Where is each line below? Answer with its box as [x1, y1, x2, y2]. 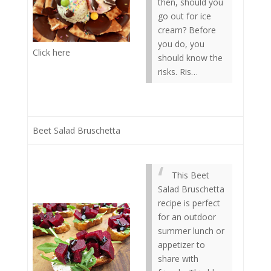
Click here [33, 46, 70, 58]
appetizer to [158, 239, 205, 250]
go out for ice [158, 10, 211, 22]
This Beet [172, 169, 209, 181]
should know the [158, 52, 223, 64]
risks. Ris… [158, 66, 198, 77]
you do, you [158, 38, 204, 50]
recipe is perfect [158, 197, 220, 209]
